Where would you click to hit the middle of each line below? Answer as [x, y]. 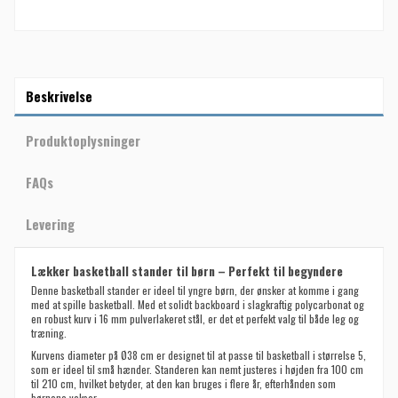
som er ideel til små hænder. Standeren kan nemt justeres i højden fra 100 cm [197, 370]
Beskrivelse [59, 96]
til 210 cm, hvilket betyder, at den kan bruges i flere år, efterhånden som [183, 384]
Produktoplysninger [83, 140]
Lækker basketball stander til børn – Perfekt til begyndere [187, 271]
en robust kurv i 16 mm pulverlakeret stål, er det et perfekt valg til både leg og [195, 318]
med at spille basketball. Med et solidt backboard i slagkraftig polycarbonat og [198, 304]
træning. [49, 332]
